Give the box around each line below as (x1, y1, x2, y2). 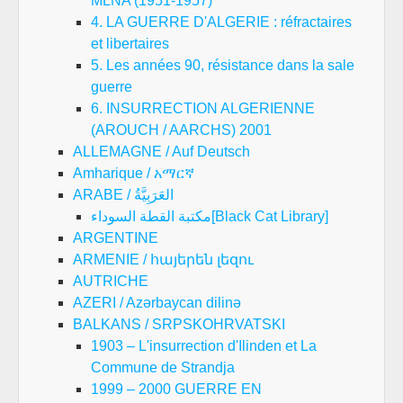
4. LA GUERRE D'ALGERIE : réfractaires (91, 14, 352, 30)
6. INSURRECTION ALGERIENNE (91, 101, 315, 116)
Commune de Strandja (91, 360, 235, 375)
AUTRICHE (73, 273, 148, 289)
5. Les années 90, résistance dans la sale (91, 58, 354, 73)
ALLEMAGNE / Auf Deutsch (73, 144, 250, 159)
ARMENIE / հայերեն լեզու (73, 252, 254, 267)
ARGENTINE (73, 230, 158, 246)
